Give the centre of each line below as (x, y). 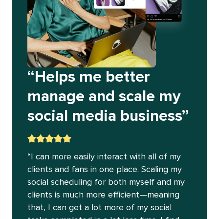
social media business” (108, 116)
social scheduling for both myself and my (106, 182)
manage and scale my (104, 97)
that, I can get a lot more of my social (99, 208)
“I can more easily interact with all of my (104, 157)
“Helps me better (88, 77)
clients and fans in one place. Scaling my (104, 169)
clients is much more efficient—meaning (103, 195)
